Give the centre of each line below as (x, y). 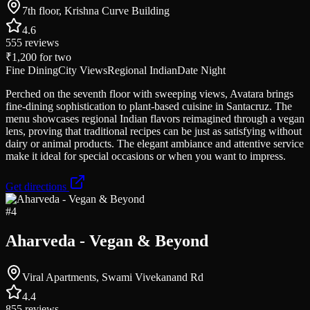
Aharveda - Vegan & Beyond (107, 240)
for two (54, 57)
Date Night (201, 70)
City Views (83, 70)
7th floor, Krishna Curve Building (96, 10)
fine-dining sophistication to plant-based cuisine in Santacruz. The (149, 106)
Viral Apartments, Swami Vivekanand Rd (113, 277)
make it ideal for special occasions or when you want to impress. (146, 156)
